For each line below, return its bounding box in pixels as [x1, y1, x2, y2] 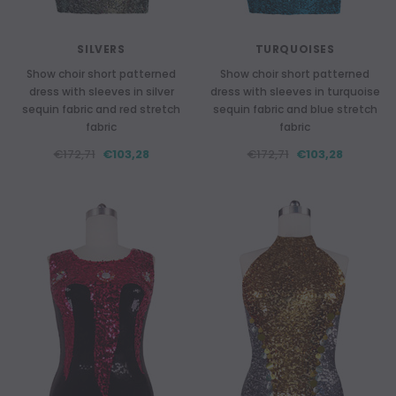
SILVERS [77, 42, 126, 57]
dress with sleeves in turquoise [209, 84, 380, 99]
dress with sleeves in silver [28, 84, 174, 99]
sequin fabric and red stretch [22, 102, 180, 117]
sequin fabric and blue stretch [212, 102, 377, 117]
